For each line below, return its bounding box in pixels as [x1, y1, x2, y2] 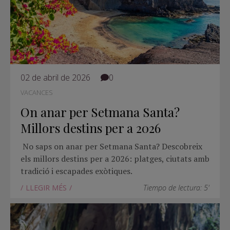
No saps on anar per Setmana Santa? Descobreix [21, 140, 202, 152]
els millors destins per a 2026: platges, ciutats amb [21, 152, 209, 164]
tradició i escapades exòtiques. [21, 165, 132, 177]
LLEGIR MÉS [26, 182, 67, 193]
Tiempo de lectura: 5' [143, 182, 209, 193]
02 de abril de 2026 [21, 72, 90, 84]
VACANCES [21, 88, 53, 98]
